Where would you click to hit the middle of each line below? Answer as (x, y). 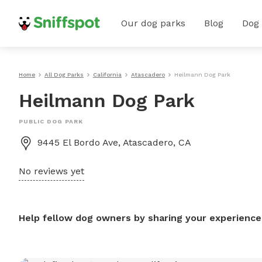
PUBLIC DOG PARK (51, 121)
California (107, 75)
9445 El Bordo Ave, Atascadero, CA (114, 142)
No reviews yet (51, 171)
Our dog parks (153, 23)
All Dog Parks (64, 75)
